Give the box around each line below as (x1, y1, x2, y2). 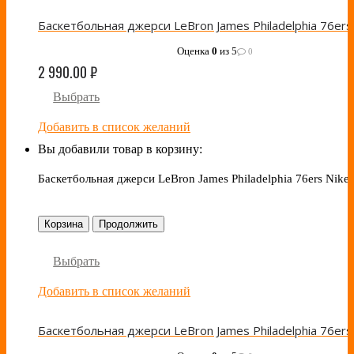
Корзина (44, 218, 83, 231)
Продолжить (99, 218, 158, 231)
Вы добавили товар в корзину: (38, 142, 202, 156)
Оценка (177, 45, 212, 58)
